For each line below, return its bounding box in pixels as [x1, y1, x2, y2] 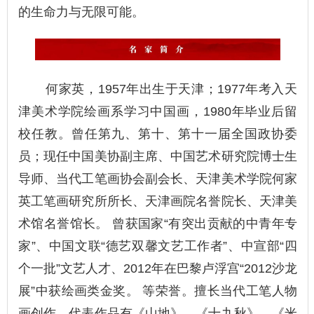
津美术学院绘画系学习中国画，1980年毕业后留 [18, 104, 297, 118]
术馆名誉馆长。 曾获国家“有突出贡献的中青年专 [18, 216, 297, 231]
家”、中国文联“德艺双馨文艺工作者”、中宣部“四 [18, 238, 297, 253]
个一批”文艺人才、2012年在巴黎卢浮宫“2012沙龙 [18, 261, 297, 275]
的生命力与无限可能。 [18, 5, 144, 20]
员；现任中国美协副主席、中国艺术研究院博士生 [18, 149, 297, 163]
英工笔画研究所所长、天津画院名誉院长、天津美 [18, 193, 297, 208]
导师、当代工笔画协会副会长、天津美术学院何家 [18, 171, 297, 186]
